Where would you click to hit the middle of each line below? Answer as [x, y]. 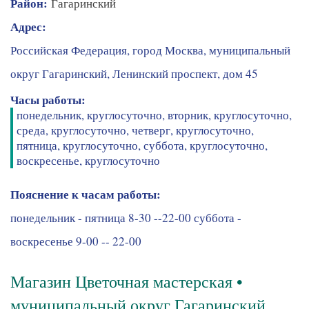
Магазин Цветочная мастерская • [127, 281]
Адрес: [30, 27]
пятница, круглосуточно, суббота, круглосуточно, [142, 146]
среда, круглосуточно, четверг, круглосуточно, [135, 130]
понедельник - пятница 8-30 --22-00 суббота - [126, 217]
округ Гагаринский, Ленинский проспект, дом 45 [134, 74]
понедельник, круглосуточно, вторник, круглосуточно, [154, 115]
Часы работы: [50, 100]
